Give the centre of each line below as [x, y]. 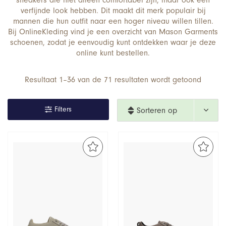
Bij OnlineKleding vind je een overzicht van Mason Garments [113, 32]
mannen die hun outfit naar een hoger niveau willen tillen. [113, 21]
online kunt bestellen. [113, 53]
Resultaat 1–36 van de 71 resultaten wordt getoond [113, 80]
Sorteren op [157, 110]
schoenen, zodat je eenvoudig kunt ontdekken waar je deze [113, 42]
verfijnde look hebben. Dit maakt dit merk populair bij [113, 11]
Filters [63, 109]
